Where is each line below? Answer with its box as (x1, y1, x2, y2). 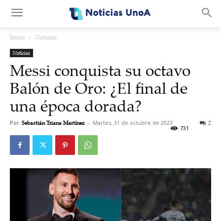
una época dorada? (10, 95, 142, 116)
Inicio (10, 33, 25, 41)
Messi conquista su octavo (10, 59, 190, 81)
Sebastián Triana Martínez (22, 119, 85, 127)
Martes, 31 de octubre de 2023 (93, 119, 173, 126)
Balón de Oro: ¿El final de (10, 77, 187, 99)
